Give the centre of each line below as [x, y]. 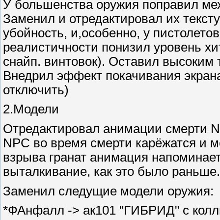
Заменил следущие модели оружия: [108, 191]
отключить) [36, 90]
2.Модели [31, 109]
